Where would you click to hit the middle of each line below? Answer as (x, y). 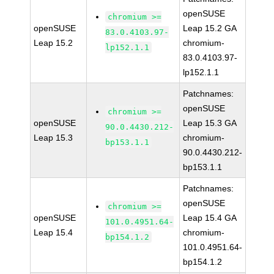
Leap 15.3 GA (210, 123)
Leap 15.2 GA (210, 28)
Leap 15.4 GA (210, 218)
